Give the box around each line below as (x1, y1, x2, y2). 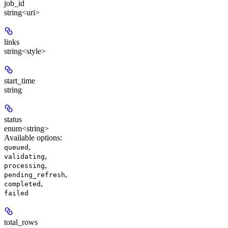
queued (4, 143, 28, 151)
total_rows (4, 217, 38, 226)
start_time (4, 76, 35, 85)
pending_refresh (4, 170, 65, 179)
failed (4, 189, 28, 197)
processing (4, 161, 45, 169)
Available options (4, 133, 60, 142)
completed (4, 180, 41, 188)
